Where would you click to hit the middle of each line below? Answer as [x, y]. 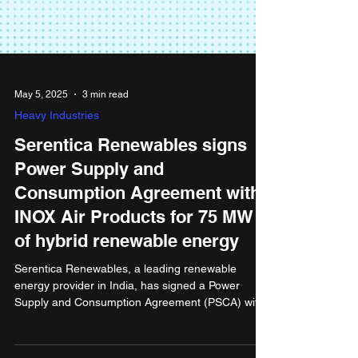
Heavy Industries [57, 345]
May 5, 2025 [41, 324]
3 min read [105, 324]
